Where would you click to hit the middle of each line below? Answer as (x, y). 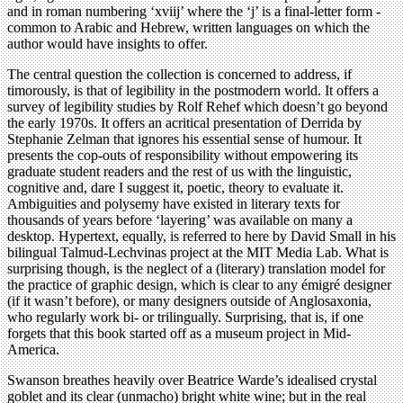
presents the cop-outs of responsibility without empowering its (183, 156)
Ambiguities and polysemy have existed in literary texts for (174, 204)
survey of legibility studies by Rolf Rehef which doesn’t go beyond (197, 107)
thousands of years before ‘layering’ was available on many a (180, 220)
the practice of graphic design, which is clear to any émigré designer (199, 285)
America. (33, 350)
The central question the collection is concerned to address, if (179, 75)
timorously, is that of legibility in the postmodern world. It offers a (193, 91)
